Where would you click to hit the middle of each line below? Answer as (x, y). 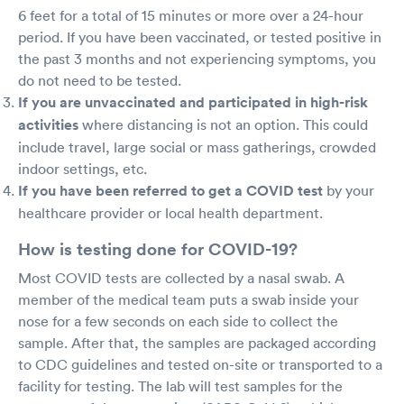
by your (349, 190)
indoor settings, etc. (83, 169)
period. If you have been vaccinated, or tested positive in (200, 37)
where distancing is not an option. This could (223, 124)
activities (48, 125)
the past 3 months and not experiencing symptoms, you (197, 59)
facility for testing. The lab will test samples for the (180, 386)
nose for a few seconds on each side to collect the (178, 321)
